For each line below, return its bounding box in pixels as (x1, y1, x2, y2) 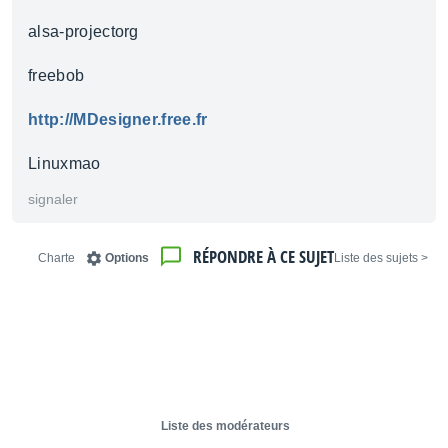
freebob (28, 67, 85, 84)
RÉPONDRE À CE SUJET (193, 245, 334, 268)
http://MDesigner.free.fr (28, 111, 208, 128)
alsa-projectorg (28, 23, 139, 40)
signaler (28, 191, 78, 207)
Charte (38, 251, 75, 265)
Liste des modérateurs (161, 419, 290, 433)
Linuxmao (28, 155, 101, 172)
